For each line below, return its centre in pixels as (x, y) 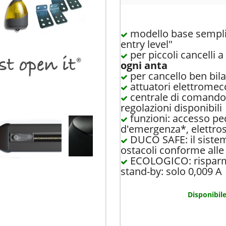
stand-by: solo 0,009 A (171, 171)
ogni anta (144, 65)
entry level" (147, 44)
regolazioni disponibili (171, 107)
